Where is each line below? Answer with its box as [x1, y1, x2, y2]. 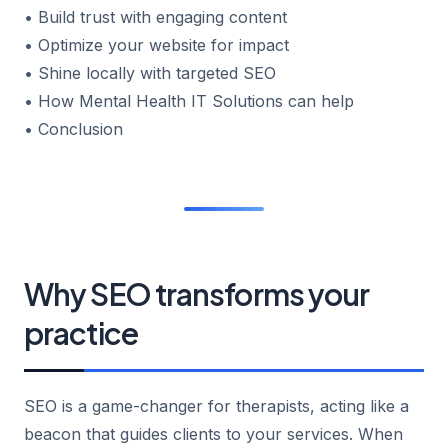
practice [24, 313, 138, 352]
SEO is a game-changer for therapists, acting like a [24, 395, 409, 416]
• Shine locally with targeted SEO [24, 62, 276, 83]
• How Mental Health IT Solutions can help [24, 90, 354, 111]
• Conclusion [24, 118, 123, 139]
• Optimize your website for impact [24, 34, 289, 55]
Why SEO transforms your [24, 274, 370, 313]
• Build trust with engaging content [24, 6, 287, 27]
